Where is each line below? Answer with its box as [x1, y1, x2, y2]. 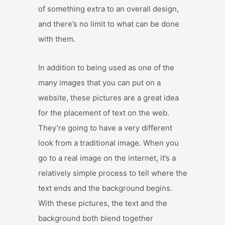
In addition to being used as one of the [38, 62, 174, 72]
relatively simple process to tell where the [38, 168, 187, 178]
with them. [38, 34, 75, 44]
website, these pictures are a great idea [38, 92, 179, 102]
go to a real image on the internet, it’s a [38, 153, 176, 163]
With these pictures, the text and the [38, 198, 167, 208]
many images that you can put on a [38, 77, 161, 87]
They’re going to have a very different [38, 123, 172, 133]
